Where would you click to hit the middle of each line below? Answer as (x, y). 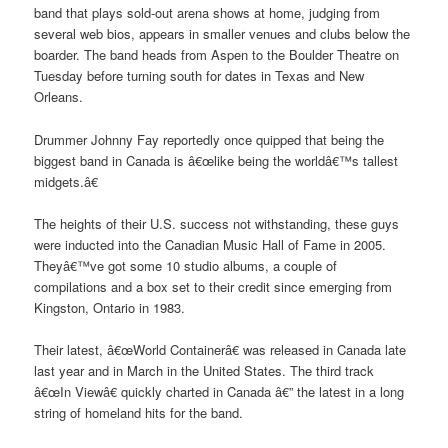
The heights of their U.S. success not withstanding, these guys (217, 223)
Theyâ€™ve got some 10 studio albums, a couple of (186, 265)
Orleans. (59, 97)
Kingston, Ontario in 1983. (110, 307)
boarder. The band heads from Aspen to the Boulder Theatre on (217, 55)
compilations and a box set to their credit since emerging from (213, 286)
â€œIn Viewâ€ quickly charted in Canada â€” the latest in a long (219, 391)
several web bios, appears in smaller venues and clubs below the (222, 34)
